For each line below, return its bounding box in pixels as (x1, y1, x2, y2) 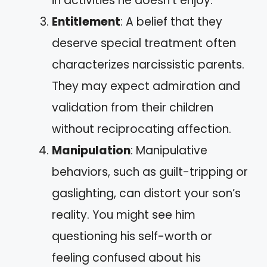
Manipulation (52, 142, 131, 159)
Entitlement (52, 13, 120, 30)
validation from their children (52, 99, 213, 116)
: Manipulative (131, 142, 207, 159)
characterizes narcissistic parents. (52, 56, 244, 73)
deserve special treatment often (52, 35, 236, 51)
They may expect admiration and (52, 77, 240, 94)
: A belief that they (120, 13, 222, 30)
